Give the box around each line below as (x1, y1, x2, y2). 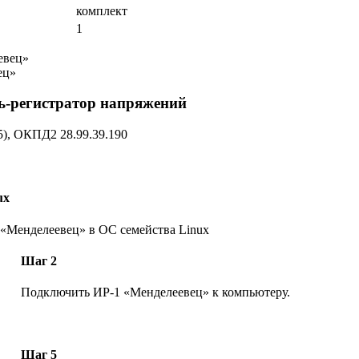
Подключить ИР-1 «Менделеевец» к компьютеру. (20, 285, 290, 300)
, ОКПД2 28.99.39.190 (7, 127, 127, 142)
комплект (76, 3, 127, 18)
